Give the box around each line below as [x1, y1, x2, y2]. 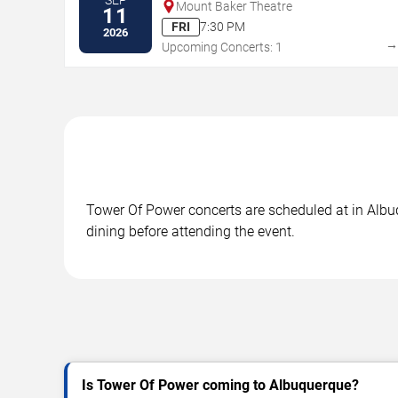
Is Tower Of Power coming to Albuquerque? [82, 376, 359, 394]
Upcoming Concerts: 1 [162, 39, 283, 54]
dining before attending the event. [86, 222, 295, 240]
